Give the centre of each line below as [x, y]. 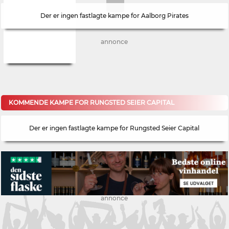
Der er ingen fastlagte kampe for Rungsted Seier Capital [114, 128]
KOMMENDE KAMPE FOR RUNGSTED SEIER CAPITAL [92, 102]
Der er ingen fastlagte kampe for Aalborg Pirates [114, 16]
